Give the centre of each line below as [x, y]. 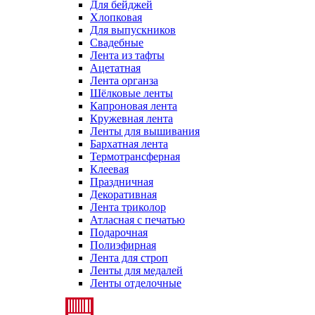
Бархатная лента [129, 143]
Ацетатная [115, 67]
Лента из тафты [127, 55]
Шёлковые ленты [131, 93]
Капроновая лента [134, 105]
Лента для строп [129, 257]
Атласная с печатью [137, 219]
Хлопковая [116, 17]
